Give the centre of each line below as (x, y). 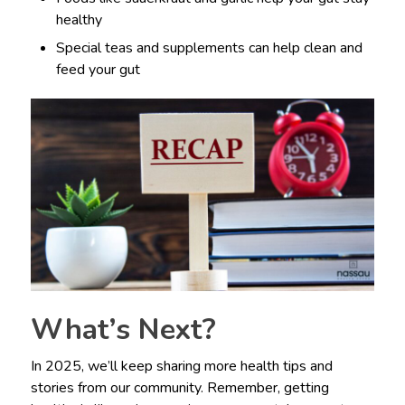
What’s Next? (123, 329)
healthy (80, 19)
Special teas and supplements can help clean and (210, 47)
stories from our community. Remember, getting (179, 387)
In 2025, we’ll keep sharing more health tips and (181, 366)
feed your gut (99, 69)
